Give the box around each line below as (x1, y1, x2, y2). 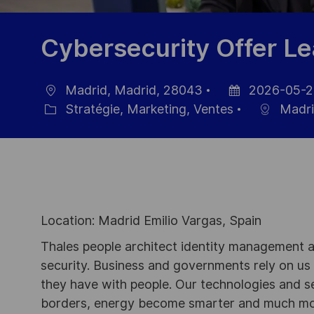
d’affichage (213, 116, 278, 131)
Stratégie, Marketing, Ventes (62, 102, 233, 117)
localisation (29, 97, 95, 112)
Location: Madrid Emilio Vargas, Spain (41, 213, 261, 228)
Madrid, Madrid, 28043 (62, 83, 203, 98)
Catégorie (29, 116, 88, 131)
